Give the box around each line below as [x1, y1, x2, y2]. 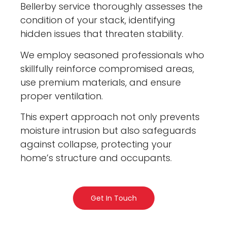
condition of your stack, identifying [20, 14, 176, 27]
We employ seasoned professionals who [20, 48, 205, 61]
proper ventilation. [20, 89, 103, 102]
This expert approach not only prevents [20, 110, 200, 123]
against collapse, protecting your [20, 137, 172, 150]
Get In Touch [90, 193, 137, 203]
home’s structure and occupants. [20, 151, 172, 164]
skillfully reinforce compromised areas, [20, 62, 195, 75]
